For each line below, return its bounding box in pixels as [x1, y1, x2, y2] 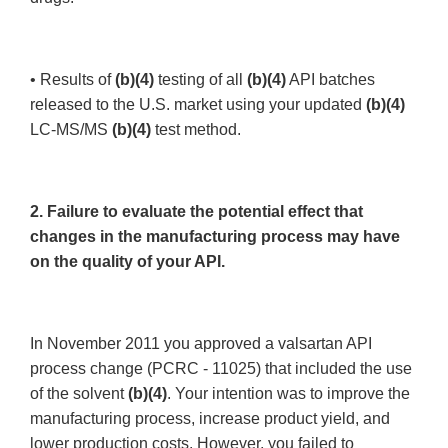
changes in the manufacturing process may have [30, 228, 400, 246]
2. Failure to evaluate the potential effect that [30, 203, 363, 221]
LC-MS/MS [30, 121, 112, 139]
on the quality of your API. [30, 253, 225, 271]
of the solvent [30, 385, 128, 403]
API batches [286, 71, 375, 89]
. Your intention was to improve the [167, 385, 410, 403]
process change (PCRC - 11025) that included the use [30, 360, 412, 378]
